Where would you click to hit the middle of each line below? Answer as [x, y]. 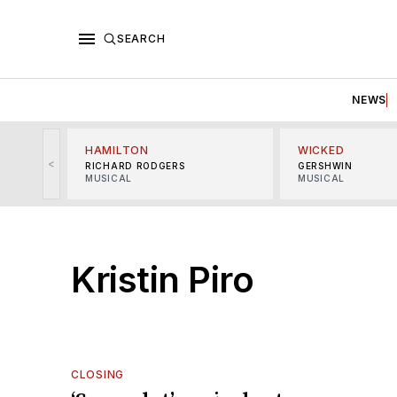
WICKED [321, 150]
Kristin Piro [162, 279]
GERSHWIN [325, 165]
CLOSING [97, 374]
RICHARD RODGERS [135, 165]
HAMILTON [117, 150]
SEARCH [141, 38]
